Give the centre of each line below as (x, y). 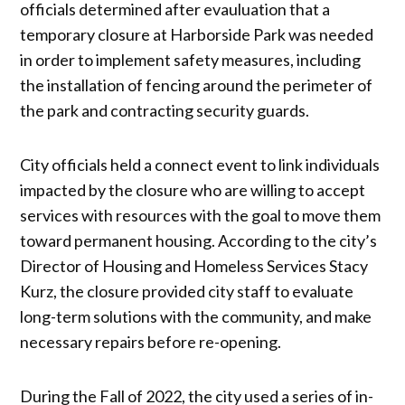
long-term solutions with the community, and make (196, 316)
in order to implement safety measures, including (191, 59)
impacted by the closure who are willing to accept (193, 189)
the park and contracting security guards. (165, 110)
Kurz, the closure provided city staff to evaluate (187, 291)
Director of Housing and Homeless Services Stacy (194, 265)
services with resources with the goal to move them (201, 215)
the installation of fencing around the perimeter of (197, 85)
